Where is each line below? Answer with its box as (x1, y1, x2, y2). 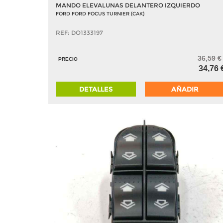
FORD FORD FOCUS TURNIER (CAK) (56, 10, 144, 17)
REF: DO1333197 (56, 28, 103, 36)
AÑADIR (171, 85, 199, 93)
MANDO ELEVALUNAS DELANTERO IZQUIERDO (56, 1, 200, 9)
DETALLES (79, 85, 113, 93)
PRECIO (58, 56, 78, 62)
